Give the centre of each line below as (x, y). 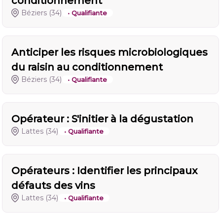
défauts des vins (53, 185)
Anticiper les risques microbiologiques (110, 52)
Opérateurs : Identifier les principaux (104, 171)
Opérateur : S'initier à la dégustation (102, 119)
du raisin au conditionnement (87, 67)
